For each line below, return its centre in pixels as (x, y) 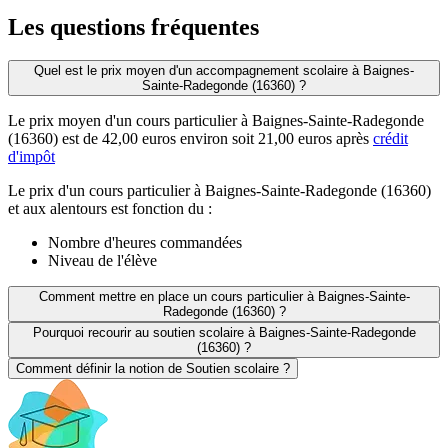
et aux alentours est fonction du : (110, 209)
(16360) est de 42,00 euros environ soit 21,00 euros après (190, 139)
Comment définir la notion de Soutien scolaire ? (153, 369)
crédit (390, 139)
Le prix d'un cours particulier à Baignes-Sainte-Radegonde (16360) (219, 191)
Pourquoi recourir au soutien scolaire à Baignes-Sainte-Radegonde (224, 333)
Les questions (79, 26)
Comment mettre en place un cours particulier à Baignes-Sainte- (224, 297)
